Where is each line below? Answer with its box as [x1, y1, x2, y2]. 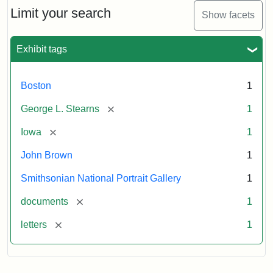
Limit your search [10, 5, 111, 21]
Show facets [202, 10, 255, 21]
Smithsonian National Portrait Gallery [21, 172, 181, 183]
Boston [21, 80, 51, 91]
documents [21, 196, 68, 207]
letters [21, 219, 47, 230]
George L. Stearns [21, 103, 99, 114]
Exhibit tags [16, 43, 67, 54]
